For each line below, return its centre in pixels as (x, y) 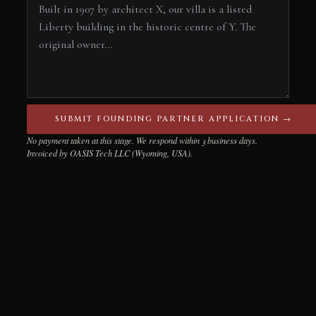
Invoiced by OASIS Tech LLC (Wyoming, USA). (110, 153)
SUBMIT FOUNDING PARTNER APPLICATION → (173, 119)
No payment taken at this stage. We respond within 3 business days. (142, 140)
